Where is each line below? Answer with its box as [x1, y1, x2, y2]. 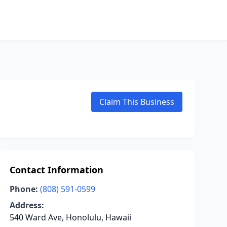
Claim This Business [99, 96, 174, 107]
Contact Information [9, 164, 103, 176]
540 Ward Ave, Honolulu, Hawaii [9, 212, 131, 223]
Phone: [9, 183, 38, 195]
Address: [9, 200, 44, 211]
